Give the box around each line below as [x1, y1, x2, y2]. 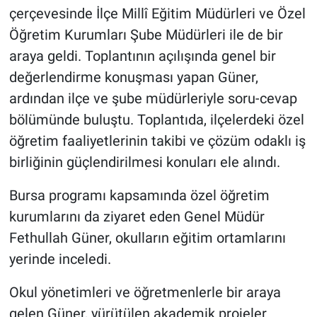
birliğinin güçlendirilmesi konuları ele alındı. [8, 154, 280, 171]
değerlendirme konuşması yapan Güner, [8, 69, 258, 86]
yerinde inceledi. [8, 250, 111, 268]
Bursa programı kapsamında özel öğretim [8, 187, 270, 204]
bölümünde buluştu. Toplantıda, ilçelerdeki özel [8, 111, 304, 129]
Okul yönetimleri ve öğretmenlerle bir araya [8, 284, 281, 301]
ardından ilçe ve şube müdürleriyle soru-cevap [8, 90, 297, 108]
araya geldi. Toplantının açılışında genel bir [8, 47, 276, 65]
